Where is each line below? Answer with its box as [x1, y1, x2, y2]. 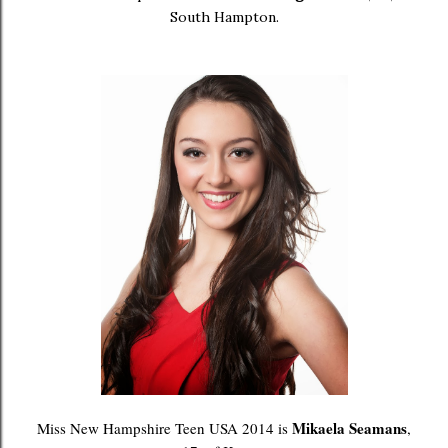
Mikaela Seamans [292, 416, 407, 439]
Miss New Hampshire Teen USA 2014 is [37, 417, 292, 438]
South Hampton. [169, 7, 279, 26]
